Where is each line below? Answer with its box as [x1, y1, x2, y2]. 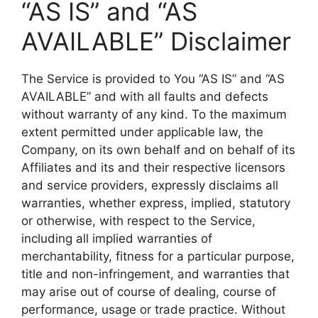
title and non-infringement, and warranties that [21, 267, 290, 281]
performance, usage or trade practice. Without [21, 302, 285, 317]
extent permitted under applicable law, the [21, 125, 263, 139]
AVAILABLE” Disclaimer [21, 26, 291, 56]
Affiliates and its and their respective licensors [21, 160, 285, 175]
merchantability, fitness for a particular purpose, [21, 249, 295, 263]
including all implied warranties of [21, 231, 212, 246]
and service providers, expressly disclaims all [21, 178, 278, 192]
